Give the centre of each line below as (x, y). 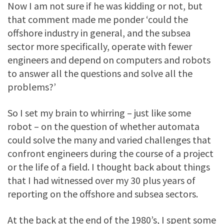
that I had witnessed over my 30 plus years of (101, 180)
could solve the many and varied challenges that (109, 139)
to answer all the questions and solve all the (100, 73)
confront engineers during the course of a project (110, 153)
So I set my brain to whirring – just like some (99, 112)
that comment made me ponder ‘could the (98, 19)
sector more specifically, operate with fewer (100, 46)
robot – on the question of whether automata (103, 126)
